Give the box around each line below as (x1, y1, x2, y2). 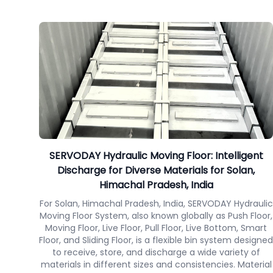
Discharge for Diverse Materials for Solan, (57, 163, 255, 177)
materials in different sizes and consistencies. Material (40, 258, 272, 271)
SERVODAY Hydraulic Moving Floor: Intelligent (49, 149, 263, 163)
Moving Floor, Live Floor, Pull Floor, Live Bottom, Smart (45, 222, 267, 234)
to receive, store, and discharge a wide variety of (52, 246, 260, 258)
